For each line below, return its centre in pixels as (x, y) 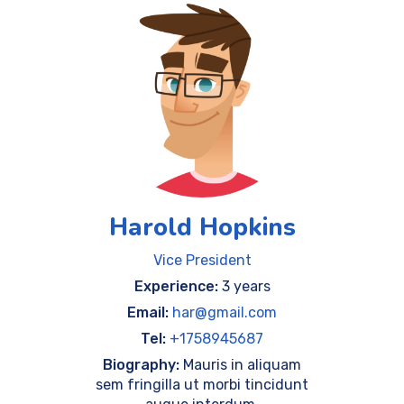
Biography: (143, 365)
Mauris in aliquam (242, 365)
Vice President (202, 260)
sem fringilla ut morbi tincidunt (202, 385)
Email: (150, 312)
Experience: (178, 286)
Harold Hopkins (202, 228)
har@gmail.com (225, 312)
